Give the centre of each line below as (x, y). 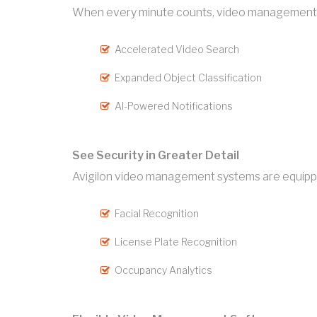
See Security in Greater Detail (156, 156)
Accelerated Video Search (177, 50)
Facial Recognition (157, 214)
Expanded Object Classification (188, 78)
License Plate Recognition (176, 242)
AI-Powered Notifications (174, 106)
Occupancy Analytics (163, 270)
